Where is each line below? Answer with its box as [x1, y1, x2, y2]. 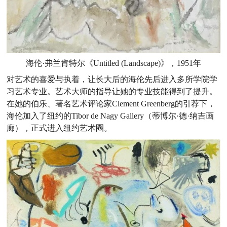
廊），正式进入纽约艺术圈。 [7, 124, 112, 133]
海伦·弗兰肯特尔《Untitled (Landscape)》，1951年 [25, 59, 201, 68]
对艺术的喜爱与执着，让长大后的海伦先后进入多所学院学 [7, 75, 218, 84]
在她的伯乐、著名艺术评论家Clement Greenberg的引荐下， [7, 99, 216, 108]
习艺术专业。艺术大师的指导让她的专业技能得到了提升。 [7, 87, 218, 96]
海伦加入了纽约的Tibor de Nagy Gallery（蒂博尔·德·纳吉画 [7, 111, 214, 121]
